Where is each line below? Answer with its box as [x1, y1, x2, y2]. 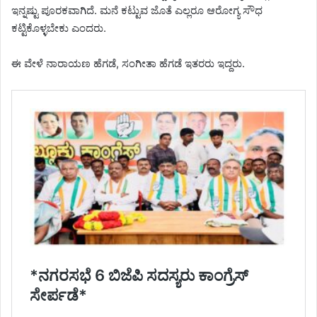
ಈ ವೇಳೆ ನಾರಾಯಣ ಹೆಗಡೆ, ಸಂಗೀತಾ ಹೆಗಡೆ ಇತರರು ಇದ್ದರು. [11, 57, 245, 71]
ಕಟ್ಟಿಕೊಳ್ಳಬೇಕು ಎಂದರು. [11, 21, 106, 35]
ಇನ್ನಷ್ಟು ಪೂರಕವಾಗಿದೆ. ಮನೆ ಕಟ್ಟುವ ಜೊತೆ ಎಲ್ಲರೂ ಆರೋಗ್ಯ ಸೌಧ [11, 4, 263, 18]
